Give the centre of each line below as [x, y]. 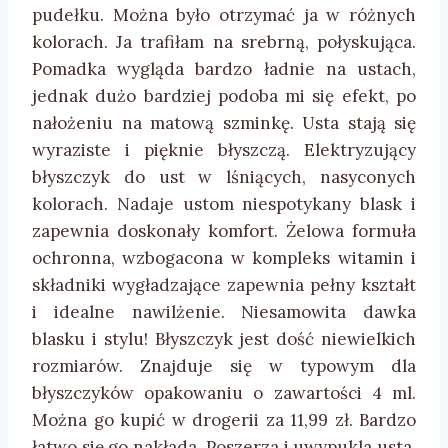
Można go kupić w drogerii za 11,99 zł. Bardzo [224, 419]
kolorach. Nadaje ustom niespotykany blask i [224, 203]
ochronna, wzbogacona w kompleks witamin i [224, 257]
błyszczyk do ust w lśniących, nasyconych [224, 176]
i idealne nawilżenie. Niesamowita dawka [224, 311]
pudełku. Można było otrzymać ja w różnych [224, 14]
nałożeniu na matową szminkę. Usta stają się [224, 122]
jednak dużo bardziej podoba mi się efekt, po [224, 95]
